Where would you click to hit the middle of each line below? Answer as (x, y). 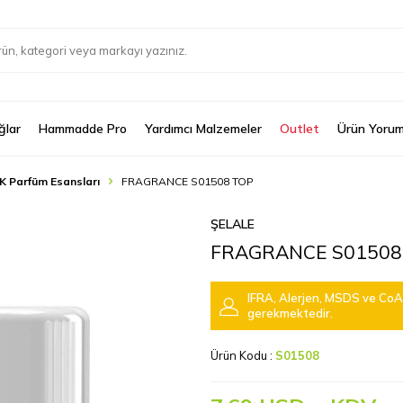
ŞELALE (233, 224)
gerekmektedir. (290, 313)
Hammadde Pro (83, 129)
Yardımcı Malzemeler (203, 129)
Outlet (300, 129)
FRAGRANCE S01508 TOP (188, 181)
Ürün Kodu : (243, 355)
